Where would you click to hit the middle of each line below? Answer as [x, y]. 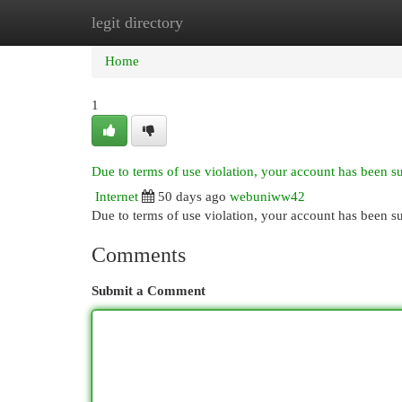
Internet [117, 197]
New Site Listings [228, 22]
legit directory [137, 22]
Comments [139, 255]
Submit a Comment [149, 291]
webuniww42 [267, 197]
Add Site [328, 22]
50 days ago [192, 197]
